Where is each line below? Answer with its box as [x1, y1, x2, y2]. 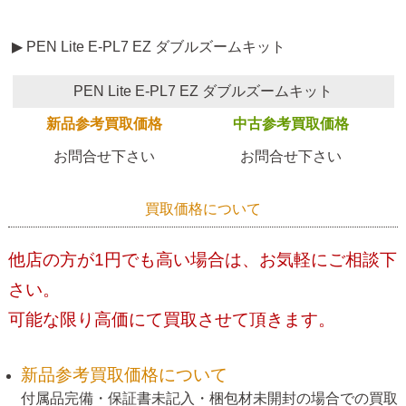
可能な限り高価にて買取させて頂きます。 [7, 310, 335, 330]
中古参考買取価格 [232, 116, 349, 132]
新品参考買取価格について [21, 365, 227, 385]
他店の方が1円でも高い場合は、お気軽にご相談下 [7, 250, 397, 270]
